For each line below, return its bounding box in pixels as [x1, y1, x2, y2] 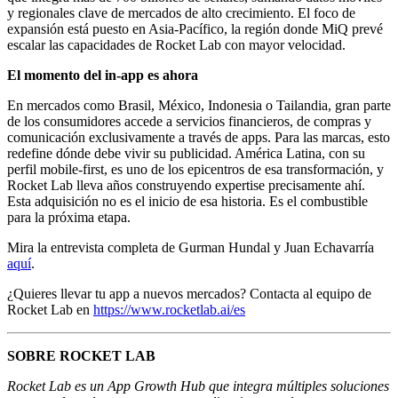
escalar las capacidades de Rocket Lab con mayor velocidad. [7, 37, 346, 53]
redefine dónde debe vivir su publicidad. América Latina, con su [7, 146, 365, 162]
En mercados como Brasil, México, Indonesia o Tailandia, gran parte [7, 98, 391, 114]
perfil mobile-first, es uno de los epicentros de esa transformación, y [7, 162, 384, 178]
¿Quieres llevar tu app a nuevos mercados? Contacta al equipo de [7, 286, 371, 302]
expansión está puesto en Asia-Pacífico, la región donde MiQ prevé [7, 21, 383, 37]
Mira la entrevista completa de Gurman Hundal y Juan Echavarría [7, 240, 374, 256]
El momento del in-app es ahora [7, 68, 198, 84]
